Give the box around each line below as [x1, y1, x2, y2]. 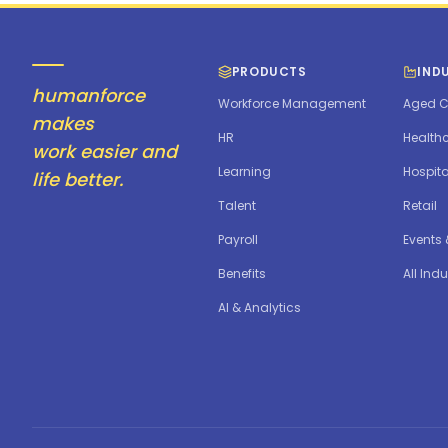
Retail [403, 197, 438, 215]
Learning [217, 163, 271, 181]
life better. [32, 167, 123, 193]
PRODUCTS [231, 63, 307, 81]
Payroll [217, 231, 258, 249]
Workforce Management [217, 95, 366, 113]
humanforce [32, 83, 145, 109]
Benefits [217, 265, 266, 283]
